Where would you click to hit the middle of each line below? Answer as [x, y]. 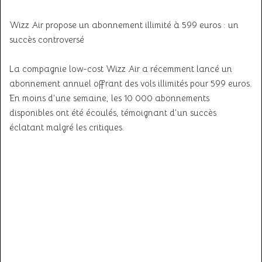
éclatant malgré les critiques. [67, 127]
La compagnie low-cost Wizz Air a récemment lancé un [121, 69]
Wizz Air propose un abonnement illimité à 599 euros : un [124, 25]
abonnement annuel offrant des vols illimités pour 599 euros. [131, 83]
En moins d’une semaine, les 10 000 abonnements [109, 98]
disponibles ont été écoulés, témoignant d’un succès [113, 113]
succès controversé [47, 39]
